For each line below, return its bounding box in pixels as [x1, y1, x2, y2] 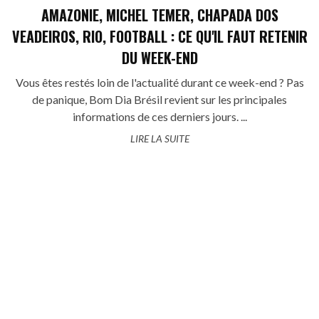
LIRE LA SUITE [130, 132, 189, 145]
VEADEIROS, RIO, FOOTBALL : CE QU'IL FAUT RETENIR [11, 25, 308, 47]
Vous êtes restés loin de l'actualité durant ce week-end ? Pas [15, 75, 304, 89]
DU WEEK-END [121, 46, 198, 68]
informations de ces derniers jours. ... [72, 109, 247, 123]
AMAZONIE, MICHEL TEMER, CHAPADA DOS [41, 4, 278, 26]
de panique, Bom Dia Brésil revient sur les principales [32, 92, 287, 106]
